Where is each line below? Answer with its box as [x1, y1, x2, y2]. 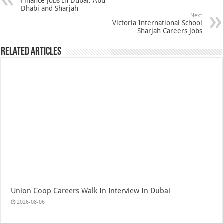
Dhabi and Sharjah [21, 4, 79, 13]
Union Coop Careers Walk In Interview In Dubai [11, 186, 171, 195]
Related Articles [1, 46, 62, 58]
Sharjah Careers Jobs [137, 27, 202, 35]
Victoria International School [112, 19, 202, 27]
